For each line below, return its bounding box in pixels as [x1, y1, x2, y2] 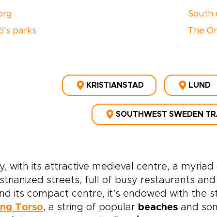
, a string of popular [43, 202, 138, 212]
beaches [138, 202, 178, 212]
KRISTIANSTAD [86, 81, 144, 89]
